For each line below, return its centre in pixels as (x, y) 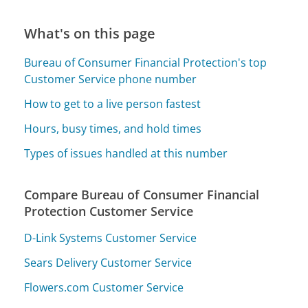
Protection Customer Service (109, 211)
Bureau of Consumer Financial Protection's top (146, 63)
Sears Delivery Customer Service (108, 262)
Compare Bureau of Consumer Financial (142, 195)
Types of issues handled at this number (126, 154)
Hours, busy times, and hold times (113, 129)
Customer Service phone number (111, 79)
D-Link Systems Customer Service (111, 238)
